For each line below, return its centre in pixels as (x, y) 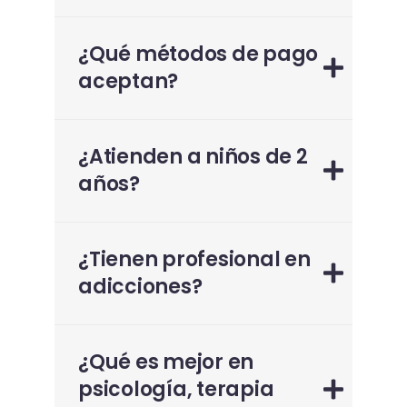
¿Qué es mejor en (166, 362)
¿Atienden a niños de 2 (193, 156)
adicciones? (140, 286)
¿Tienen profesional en (194, 259)
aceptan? (128, 81)
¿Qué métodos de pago (198, 54)
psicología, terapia (176, 389)
